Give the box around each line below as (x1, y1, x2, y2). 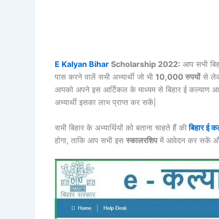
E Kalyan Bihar (55, 59, 109, 69)
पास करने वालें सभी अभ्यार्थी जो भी (55, 72, 155, 82)
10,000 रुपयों (155, 72, 200, 82)
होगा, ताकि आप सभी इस (55, 135, 126, 145)
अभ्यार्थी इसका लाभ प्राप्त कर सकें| (55, 97, 156, 107)
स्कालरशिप (126, 135, 157, 145)
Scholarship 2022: (109, 59, 180, 69)
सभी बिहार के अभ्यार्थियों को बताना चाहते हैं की (55, 122, 187, 132)
